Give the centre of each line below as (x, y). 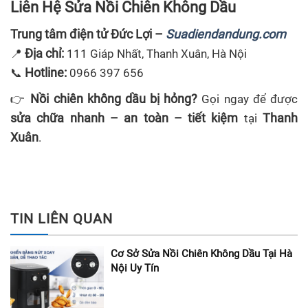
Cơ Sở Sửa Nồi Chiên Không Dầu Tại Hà (201, 254)
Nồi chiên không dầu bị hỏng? (114, 99)
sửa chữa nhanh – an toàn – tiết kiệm (124, 118)
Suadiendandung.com (226, 34)
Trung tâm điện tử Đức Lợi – (88, 34)
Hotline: (46, 73)
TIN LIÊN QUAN (62, 219)
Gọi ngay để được (248, 99)
